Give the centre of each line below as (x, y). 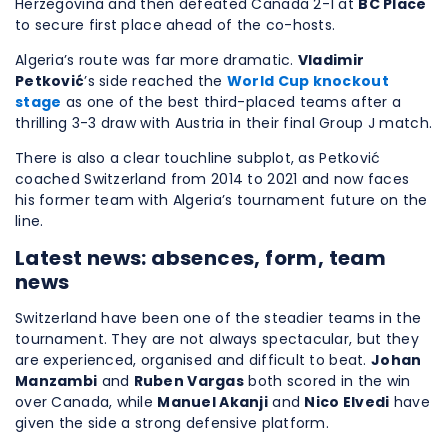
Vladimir (331, 60)
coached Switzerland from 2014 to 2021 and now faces (212, 179)
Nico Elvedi (347, 402)
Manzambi (56, 381)
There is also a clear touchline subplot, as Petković (198, 158)
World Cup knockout (307, 81)
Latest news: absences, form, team (201, 258)
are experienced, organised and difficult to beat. (193, 360)
